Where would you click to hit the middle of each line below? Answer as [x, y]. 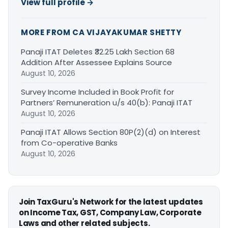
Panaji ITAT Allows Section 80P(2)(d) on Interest [111, 132]
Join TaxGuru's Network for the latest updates [111, 202]
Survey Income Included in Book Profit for [97, 92]
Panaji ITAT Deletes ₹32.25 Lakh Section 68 [98, 52]
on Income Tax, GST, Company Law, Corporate [110, 213]
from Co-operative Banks [69, 143]
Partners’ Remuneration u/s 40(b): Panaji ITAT [107, 103]
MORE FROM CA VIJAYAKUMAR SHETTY [101, 33]
